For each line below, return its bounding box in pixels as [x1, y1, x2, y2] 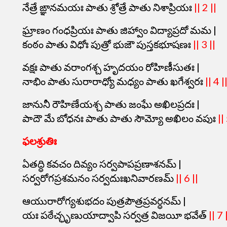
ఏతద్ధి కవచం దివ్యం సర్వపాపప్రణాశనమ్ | [22, 158, 181, 170]
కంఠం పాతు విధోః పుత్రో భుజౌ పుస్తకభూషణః [22, 38, 193, 50]
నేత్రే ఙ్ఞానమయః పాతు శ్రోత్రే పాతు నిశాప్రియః [22, 1, 194, 13]
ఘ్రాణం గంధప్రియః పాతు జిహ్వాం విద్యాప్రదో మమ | [22, 24, 216, 36]
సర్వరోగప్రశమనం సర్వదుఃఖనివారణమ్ [22, 172, 176, 184]
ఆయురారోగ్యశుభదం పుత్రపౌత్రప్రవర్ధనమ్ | [22, 195, 186, 207]
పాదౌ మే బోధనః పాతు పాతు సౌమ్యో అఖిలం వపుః [22, 112, 218, 124]
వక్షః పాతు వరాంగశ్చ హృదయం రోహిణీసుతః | [22, 61, 200, 73]
